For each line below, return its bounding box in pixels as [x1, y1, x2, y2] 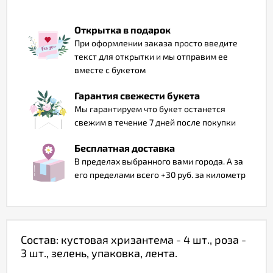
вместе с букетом [74, 65, 146, 75]
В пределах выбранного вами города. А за [74, 156, 243, 166]
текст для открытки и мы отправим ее [74, 51, 228, 62]
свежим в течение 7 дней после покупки [74, 117, 236, 127]
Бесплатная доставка [74, 142, 175, 154]
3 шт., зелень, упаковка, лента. [21, 246, 177, 260]
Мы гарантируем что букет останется [74, 104, 225, 114]
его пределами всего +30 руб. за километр [74, 169, 246, 180]
